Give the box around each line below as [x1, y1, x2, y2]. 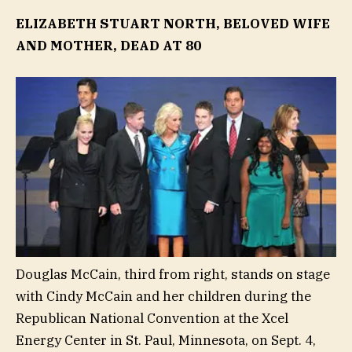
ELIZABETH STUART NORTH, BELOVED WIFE [16, 14, 330, 32]
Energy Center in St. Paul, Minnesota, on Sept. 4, [16, 331, 316, 349]
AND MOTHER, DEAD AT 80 [16, 36, 201, 54]
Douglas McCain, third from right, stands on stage [16, 265, 330, 283]
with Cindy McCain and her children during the [16, 287, 311, 305]
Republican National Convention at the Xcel [16, 309, 288, 327]
